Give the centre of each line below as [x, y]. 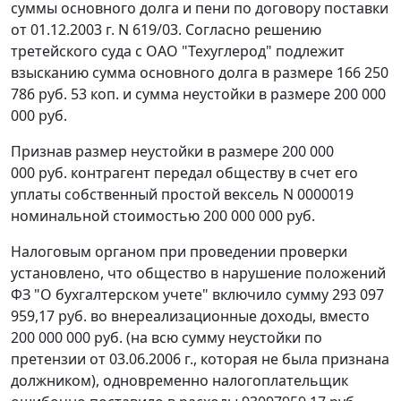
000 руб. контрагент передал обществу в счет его [184, 173]
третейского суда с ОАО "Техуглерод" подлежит [178, 51]
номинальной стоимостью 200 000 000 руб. [163, 216]
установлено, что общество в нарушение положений [198, 273]
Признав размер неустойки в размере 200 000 [172, 152]
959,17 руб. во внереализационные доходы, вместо [190, 316]
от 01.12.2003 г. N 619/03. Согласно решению [166, 30]
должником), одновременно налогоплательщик [179, 381]
